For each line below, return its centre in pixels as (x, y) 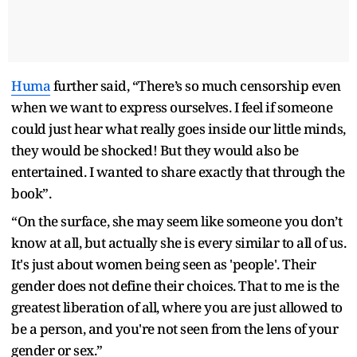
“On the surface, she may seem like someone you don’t (177, 222)
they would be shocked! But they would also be (155, 151)
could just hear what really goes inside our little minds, (178, 129)
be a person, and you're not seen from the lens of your (175, 329)
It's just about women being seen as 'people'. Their (164, 265)
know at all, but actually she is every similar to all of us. (178, 243)
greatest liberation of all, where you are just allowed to (177, 308)
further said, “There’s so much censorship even (196, 86)
